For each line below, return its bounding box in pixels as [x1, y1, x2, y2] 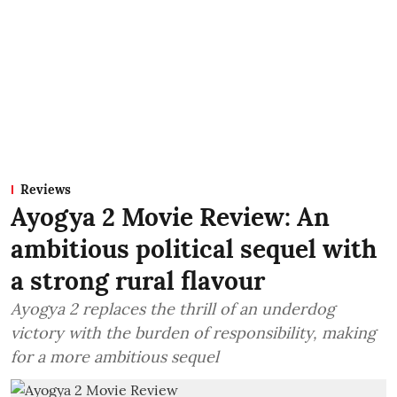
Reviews [20, 181, 71, 198]
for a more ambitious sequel [11, 346, 219, 367]
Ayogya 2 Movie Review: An [11, 200, 330, 233]
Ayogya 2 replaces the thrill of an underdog [11, 298, 335, 319]
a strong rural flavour [11, 264, 265, 297]
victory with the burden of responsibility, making [11, 322, 376, 343]
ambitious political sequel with [11, 232, 377, 265]
